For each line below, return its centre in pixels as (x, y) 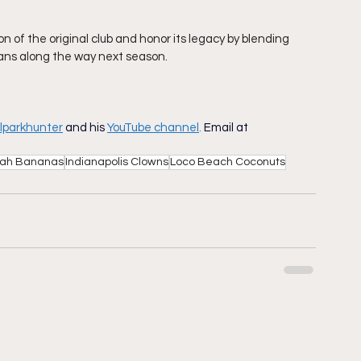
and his (85, 128)
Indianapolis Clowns (117, 162)
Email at (226, 128)
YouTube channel (153, 128)
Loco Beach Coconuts (228, 162)
